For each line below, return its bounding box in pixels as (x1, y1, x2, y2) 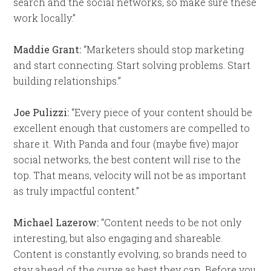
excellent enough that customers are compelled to (13, 122, 250, 134)
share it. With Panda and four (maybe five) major (13, 137, 240, 150)
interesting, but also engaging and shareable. (13, 232, 223, 244)
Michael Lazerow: (13, 216, 99, 229)
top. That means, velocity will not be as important (13, 169, 247, 181)
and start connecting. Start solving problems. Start (13, 59, 251, 71)
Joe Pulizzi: (13, 106, 70, 119)
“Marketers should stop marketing (81, 43, 244, 56)
